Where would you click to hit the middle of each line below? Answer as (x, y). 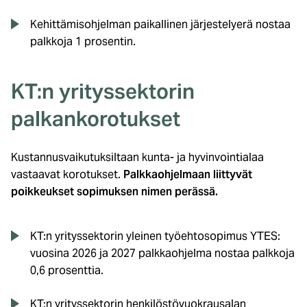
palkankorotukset (96, 118)
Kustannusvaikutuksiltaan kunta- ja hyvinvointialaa (137, 157)
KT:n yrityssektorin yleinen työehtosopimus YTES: (155, 236)
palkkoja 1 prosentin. (83, 41)
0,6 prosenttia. (67, 270)
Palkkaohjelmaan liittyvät (188, 174)
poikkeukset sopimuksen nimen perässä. (114, 191)
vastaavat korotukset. (67, 174)
